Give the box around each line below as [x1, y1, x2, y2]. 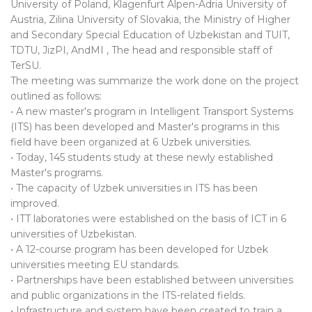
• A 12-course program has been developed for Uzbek [10, 243, 268, 256]
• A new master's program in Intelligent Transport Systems [10, 105, 293, 118]
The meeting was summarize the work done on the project [10, 75, 299, 88]
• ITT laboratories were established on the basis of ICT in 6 [10, 212, 286, 226]
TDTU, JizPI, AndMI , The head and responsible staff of [10, 44, 272, 57]
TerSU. [10, 59, 41, 72]
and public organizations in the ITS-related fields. [10, 289, 245, 302]
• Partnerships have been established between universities [10, 274, 293, 287]
